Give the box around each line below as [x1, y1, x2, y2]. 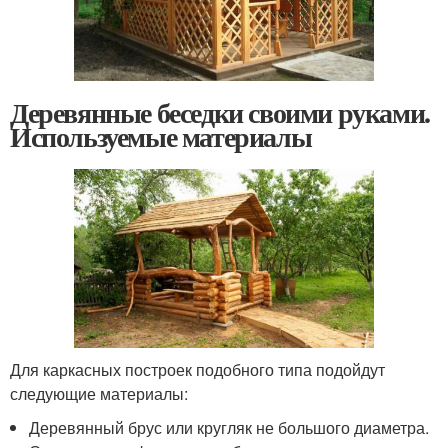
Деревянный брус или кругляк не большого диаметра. [29, 416, 430, 440]
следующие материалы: [10, 382, 188, 406]
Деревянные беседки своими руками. [10, 91, 430, 133]
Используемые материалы [10, 115, 312, 157]
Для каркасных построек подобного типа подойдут [10, 358, 385, 382]
